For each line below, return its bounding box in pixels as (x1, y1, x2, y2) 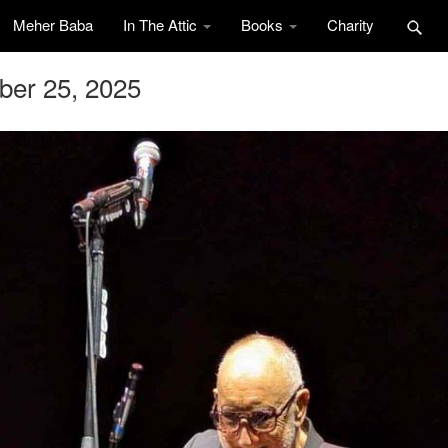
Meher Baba (13, 14, 93, 35)
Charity (327, 14, 374, 35)
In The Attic (123, 14, 201, 35)
